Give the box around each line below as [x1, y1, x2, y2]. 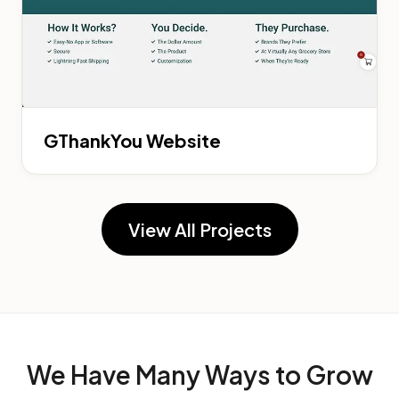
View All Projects [127, 217, 272, 240]
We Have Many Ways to [27, 358, 305, 390]
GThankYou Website [44, 128, 221, 151]
